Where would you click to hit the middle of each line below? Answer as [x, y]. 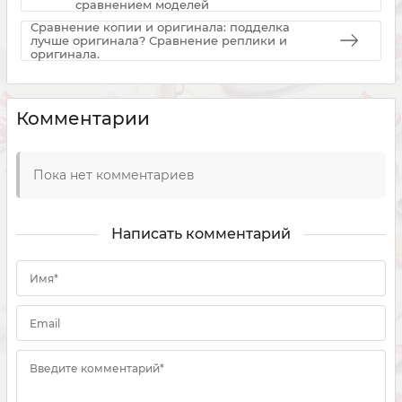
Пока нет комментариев [114, 175]
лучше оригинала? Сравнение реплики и [159, 40]
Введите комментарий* [97, 368]
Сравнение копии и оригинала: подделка [160, 26]
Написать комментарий [201, 233]
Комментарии [83, 118]
